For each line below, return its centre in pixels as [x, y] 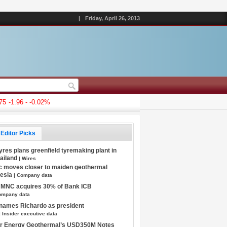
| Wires [28, 158]
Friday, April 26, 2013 [112, 18]
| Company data [33, 175]
